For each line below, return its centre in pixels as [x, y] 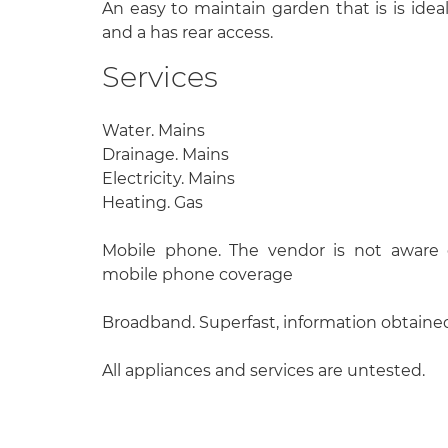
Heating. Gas [152, 203]
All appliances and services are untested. [263, 371]
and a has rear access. [187, 32]
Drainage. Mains [165, 155]
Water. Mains [153, 131]
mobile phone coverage [197, 275]
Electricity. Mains [168, 179]
